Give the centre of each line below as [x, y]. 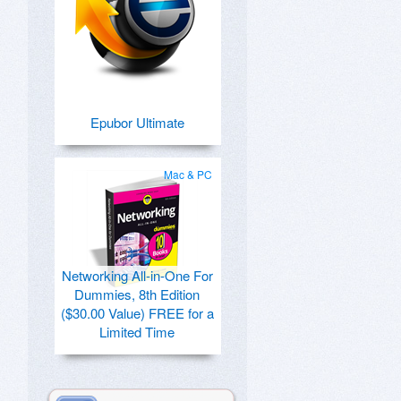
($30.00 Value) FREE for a [137, 313]
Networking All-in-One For [137, 275]
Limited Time [137, 332]
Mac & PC [188, 174]
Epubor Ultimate [137, 122]
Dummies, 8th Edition [137, 294]
